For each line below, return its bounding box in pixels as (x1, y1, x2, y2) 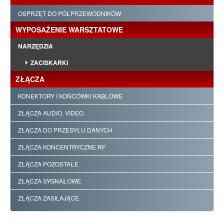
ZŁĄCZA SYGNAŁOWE (18, 176, 81, 185)
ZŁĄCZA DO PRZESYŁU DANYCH (18, 125, 112, 134)
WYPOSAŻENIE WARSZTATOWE (15, 24, 123, 35)
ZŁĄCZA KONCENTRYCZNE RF (18, 142, 105, 151)
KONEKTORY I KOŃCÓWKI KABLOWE (18, 91, 122, 100)
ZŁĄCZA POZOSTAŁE (18, 159, 78, 168)
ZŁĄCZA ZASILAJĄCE (18, 193, 79, 202)
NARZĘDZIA (18, 41, 53, 51)
